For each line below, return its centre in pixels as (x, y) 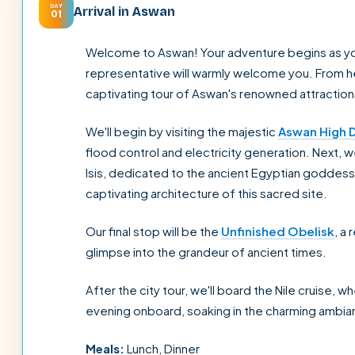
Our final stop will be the (153, 231)
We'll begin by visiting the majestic (182, 131)
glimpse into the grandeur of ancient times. (206, 252)
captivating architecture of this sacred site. (206, 193)
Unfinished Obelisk (278, 231)
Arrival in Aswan (124, 11)
